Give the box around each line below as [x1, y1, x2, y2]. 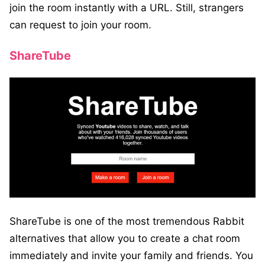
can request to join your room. [9, 18, 154, 31]
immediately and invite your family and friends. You [9, 249, 253, 261]
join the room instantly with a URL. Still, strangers [9, 1, 244, 14]
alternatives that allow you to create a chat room [9, 232, 240, 244]
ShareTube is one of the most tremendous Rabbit [9, 215, 244, 227]
